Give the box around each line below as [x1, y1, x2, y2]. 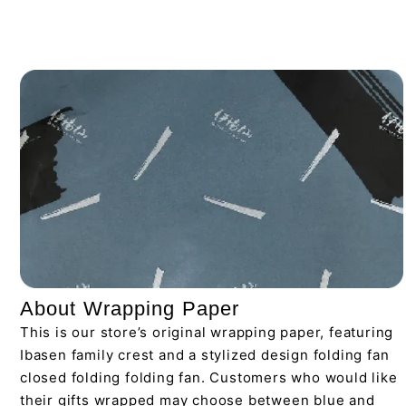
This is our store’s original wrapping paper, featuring [20, 324, 394, 342]
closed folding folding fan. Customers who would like [20, 369, 398, 387]
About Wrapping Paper [20, 297, 239, 321]
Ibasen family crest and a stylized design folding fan [20, 346, 390, 364]
